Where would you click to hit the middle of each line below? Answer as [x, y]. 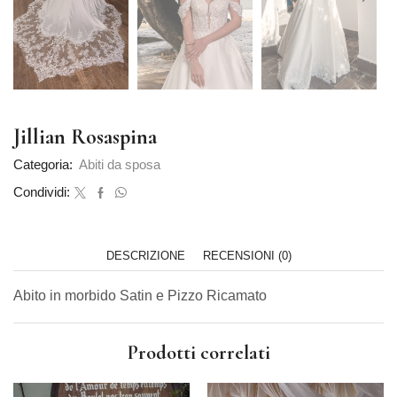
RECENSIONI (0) [247, 256]
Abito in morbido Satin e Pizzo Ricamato [140, 296]
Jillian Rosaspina [85, 137]
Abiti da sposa [120, 165]
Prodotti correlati [198, 352]
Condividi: [42, 193]
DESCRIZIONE [145, 256]
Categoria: [45, 165]
